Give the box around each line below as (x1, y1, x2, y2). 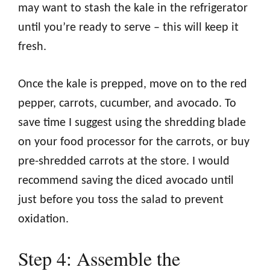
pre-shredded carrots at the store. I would (18, 155, 230, 168)
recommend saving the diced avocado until (18, 174, 234, 187)
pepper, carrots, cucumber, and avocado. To (18, 97, 236, 110)
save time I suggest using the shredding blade (18, 116, 246, 129)
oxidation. (18, 213, 69, 225)
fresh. (18, 40, 46, 53)
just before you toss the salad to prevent (18, 193, 224, 206)
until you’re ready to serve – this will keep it (18, 21, 239, 34)
